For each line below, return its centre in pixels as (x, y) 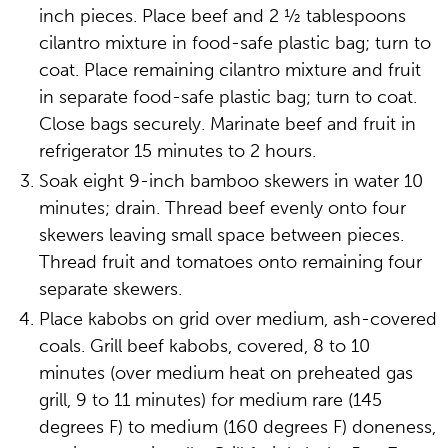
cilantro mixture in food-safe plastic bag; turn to (234, 43)
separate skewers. (110, 289)
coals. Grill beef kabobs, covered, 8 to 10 (204, 346)
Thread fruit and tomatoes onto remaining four (230, 262)
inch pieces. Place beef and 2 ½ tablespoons (222, 16)
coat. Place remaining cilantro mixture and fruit (229, 70)
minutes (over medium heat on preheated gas (225, 373)
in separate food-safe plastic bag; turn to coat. (227, 97)
